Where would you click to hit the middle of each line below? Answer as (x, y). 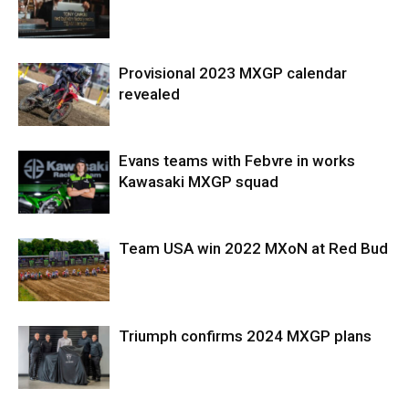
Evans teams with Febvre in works (237, 161)
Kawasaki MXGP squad (199, 182)
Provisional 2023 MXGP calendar (233, 73)
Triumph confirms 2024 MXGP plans (245, 336)
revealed (149, 94)
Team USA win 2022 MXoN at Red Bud (253, 249)
